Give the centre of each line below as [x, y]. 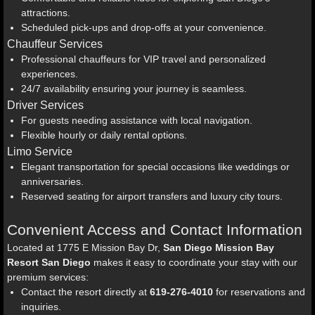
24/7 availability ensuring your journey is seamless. [134, 89]
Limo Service [40, 151]
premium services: [48, 277]
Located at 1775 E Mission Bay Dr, [85, 247]
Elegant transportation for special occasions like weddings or [155, 167]
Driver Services [45, 105]
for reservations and [259, 292]
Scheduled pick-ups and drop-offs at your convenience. [144, 27]
